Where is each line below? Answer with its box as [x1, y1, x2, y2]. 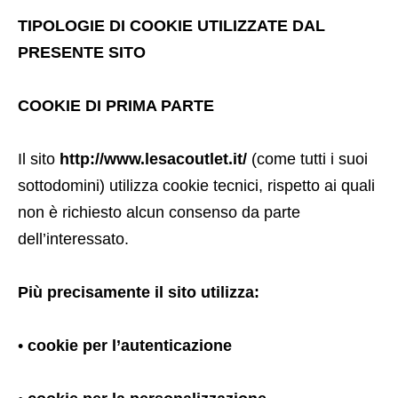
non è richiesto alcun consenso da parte [18, 203, 300, 221]
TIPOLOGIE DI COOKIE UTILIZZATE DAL [18, 17, 325, 35]
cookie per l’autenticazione [28, 337, 232, 354]
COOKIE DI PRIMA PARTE [18, 97, 214, 115]
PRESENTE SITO [18, 44, 146, 61]
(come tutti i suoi [247, 150, 368, 168]
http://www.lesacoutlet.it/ [60, 150, 247, 168]
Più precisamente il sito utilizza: [18, 283, 259, 301]
